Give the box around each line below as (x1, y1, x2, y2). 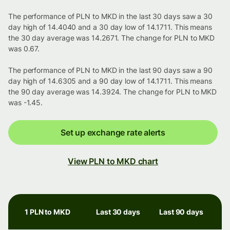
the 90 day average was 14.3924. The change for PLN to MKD (8, 87, 217, 97)
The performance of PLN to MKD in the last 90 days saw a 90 (8, 66, 213, 75)
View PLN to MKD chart (68, 156, 158, 167)
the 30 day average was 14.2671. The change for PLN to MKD (8, 33, 215, 43)
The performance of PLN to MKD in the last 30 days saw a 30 (8, 12, 213, 21)
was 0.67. (8, 44, 40, 53)
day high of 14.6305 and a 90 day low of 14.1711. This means (8, 76, 213, 86)
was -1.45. (8, 98, 43, 107)
